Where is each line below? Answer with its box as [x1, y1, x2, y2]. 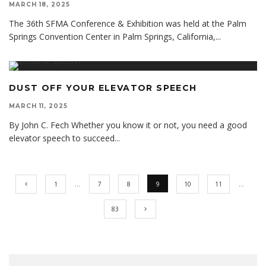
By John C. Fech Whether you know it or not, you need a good [9, 119, 247, 131]
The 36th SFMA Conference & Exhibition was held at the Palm [9, 18, 246, 30]
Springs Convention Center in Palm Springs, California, [9, 31, 216, 43]
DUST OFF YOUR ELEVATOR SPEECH [9, 83, 197, 94]
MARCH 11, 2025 [9, 102, 68, 110]
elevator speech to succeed [9, 132, 115, 144]
